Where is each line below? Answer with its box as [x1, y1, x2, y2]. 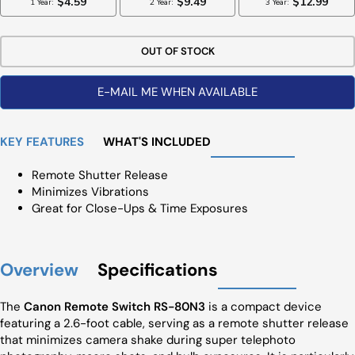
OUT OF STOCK [140, 44, 215, 58]
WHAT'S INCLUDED [103, 134, 211, 150]
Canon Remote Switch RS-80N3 [24, 299, 205, 315]
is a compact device [205, 299, 322, 315]
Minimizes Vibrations [32, 184, 149, 200]
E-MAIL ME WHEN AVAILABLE [97, 84, 258, 100]
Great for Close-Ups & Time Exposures [32, 200, 248, 216]
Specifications [97, 258, 218, 281]
